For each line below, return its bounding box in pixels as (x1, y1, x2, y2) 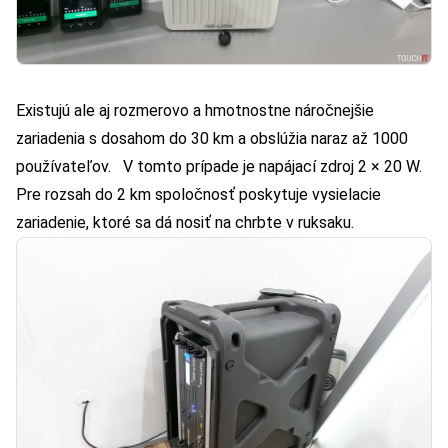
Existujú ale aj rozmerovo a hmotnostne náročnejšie (16, 101, 374, 121)
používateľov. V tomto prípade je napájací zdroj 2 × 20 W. (16, 157, 422, 177)
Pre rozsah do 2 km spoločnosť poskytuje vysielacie (16, 185, 381, 205)
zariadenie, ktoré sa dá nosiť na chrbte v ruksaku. (16, 213, 354, 233)
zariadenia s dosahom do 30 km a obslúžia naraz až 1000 (16, 129, 408, 149)
